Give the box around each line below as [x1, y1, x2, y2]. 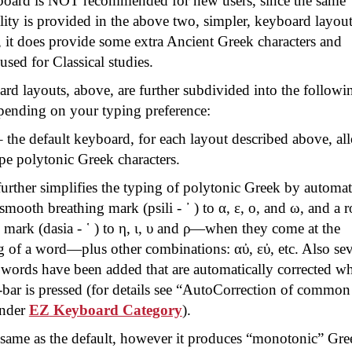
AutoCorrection [181, 281, 277, 298]
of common [276, 281, 350, 298]
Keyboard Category [49, 302, 182, 318]
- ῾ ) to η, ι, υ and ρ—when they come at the [72, 220, 340, 236]
